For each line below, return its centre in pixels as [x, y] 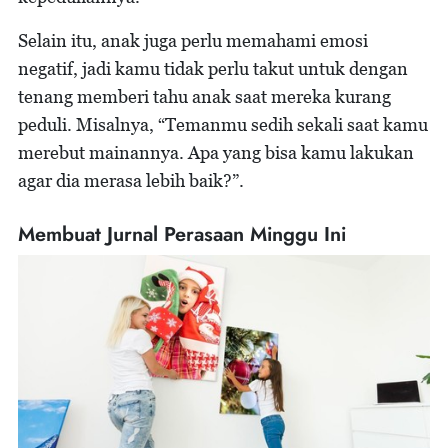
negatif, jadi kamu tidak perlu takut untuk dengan [213, 68]
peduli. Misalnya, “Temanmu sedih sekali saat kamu [223, 124]
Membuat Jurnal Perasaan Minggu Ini [182, 234]
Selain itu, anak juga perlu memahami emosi [193, 40]
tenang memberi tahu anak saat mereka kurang [204, 96]
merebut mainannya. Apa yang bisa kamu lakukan [216, 152]
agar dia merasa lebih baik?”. [131, 180]
